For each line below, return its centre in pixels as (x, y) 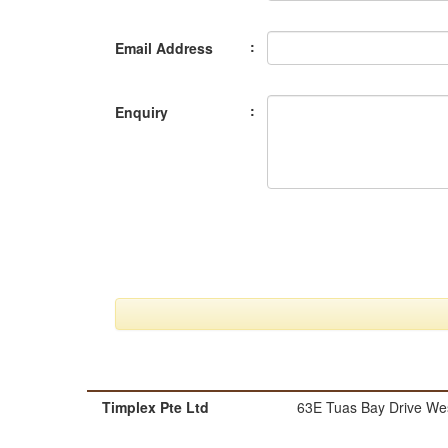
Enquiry (141, 111)
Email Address (164, 47)
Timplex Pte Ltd (155, 407)
